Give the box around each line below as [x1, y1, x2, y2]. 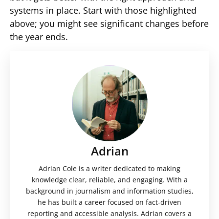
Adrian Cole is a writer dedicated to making [39, 163, 180, 173]
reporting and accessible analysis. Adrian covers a [27, 208, 192, 218]
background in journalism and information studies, [25, 186, 194, 196]
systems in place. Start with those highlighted [10, 4, 197, 17]
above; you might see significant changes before [10, 18, 209, 30]
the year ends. [10, 31, 68, 43]
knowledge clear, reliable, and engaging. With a [31, 175, 188, 184]
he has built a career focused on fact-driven [38, 197, 181, 207]
